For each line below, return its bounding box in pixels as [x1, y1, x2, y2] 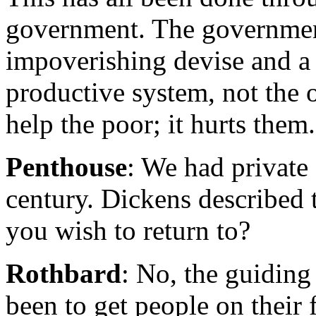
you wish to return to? [6, 215, 250, 246]
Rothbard [6, 258, 121, 289]
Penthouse [6, 152, 127, 183]
